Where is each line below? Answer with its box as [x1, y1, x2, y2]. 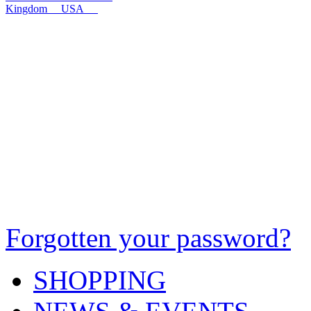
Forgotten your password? [6, 223, 291, 253]
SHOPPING [33, 265, 166, 295]
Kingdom [6, 3, 61, 15]
